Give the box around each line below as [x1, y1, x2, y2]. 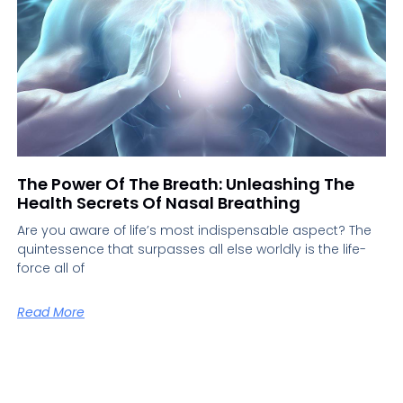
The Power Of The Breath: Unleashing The [16, 173, 354, 196]
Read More [16, 303, 85, 322]
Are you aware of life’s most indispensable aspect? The [16, 221, 372, 240]
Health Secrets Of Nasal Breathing [16, 192, 300, 215]
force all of [16, 259, 85, 278]
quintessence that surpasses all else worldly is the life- [16, 240, 366, 259]
